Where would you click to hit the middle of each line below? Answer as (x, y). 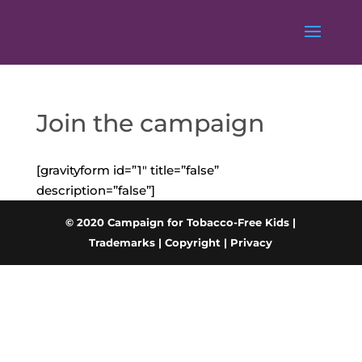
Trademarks (122, 242)
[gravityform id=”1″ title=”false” (127, 170)
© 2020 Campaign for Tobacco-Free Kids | (181, 222)
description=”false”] (95, 190)
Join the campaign (150, 123)
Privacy (252, 242)
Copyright (193, 242)
